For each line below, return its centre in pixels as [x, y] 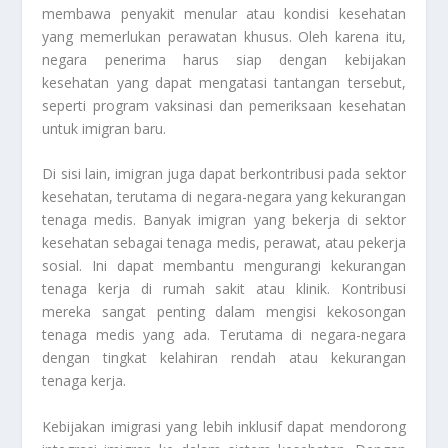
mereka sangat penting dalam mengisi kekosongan [224, 312]
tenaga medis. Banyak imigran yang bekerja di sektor [224, 220]
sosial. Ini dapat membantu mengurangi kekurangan [224, 266]
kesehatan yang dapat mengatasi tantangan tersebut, [224, 82]
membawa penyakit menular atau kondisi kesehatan [224, 13]
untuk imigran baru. [104, 128]
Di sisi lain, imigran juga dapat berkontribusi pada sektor [224, 174]
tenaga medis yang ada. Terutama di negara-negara [224, 335]
